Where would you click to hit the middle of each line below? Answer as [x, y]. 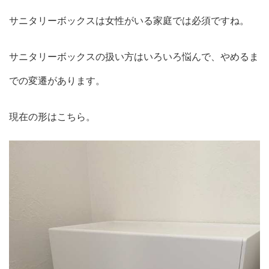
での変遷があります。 [57, 81]
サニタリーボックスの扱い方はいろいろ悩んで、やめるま [134, 57]
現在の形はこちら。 [52, 117]
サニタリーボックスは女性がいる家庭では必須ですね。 [129, 21]
